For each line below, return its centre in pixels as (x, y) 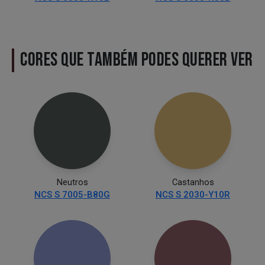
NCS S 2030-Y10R (193, 194)
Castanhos (193, 182)
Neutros (72, 182)
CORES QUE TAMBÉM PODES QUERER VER (137, 60)
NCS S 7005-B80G (72, 194)
